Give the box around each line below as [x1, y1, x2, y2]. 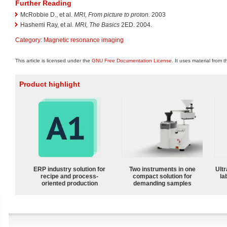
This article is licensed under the [15, 58, 92, 63]
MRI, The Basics [75, 21, 120, 29]
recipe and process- [41, 172, 98, 180]
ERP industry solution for [33, 165, 105, 173]
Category [15, 36, 41, 44]
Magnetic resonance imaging [44, 36, 124, 44]
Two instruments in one [129, 165, 196, 173]
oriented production [41, 179, 98, 187]
